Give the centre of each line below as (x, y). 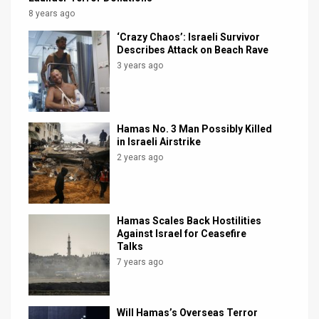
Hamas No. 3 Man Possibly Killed (195, 129)
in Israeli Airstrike (159, 141)
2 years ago (140, 157)
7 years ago (140, 262)
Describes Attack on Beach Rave (193, 49)
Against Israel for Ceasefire (182, 233)
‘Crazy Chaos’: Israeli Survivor (189, 37)
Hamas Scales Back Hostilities (189, 220)
